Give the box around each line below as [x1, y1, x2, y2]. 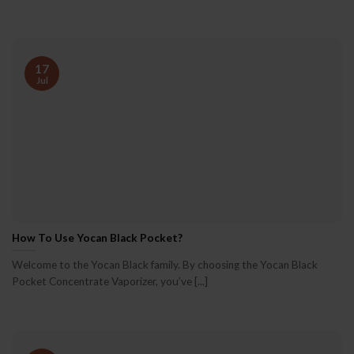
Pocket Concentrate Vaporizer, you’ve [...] [12, 275, 208, 288]
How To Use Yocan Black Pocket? [12, 231, 183, 244]
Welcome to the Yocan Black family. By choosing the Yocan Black [12, 258, 318, 272]
